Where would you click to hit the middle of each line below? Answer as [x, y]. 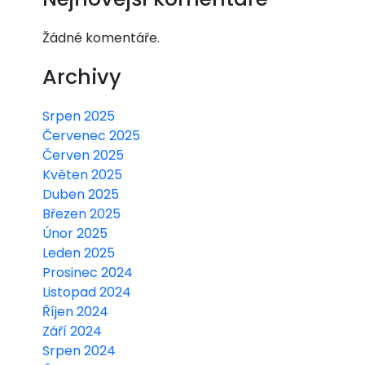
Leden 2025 [79, 253]
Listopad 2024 [87, 292]
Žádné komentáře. [101, 38]
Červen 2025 [83, 156]
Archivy [82, 77]
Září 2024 [72, 332]
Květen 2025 [82, 175]
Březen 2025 [81, 214]
